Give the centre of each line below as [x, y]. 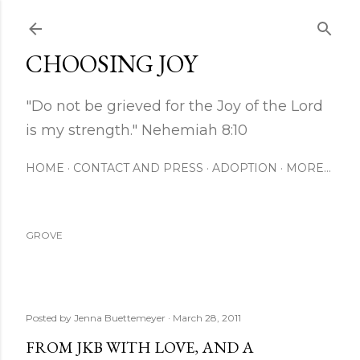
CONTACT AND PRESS [138, 168]
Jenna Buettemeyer [120, 318]
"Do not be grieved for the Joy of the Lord [174, 106]
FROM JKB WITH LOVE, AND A [140, 347]
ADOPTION [245, 168]
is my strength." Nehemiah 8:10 [137, 130]
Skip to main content [180, 20]
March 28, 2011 [207, 318]
